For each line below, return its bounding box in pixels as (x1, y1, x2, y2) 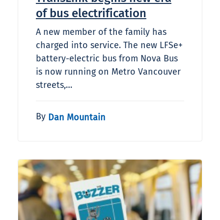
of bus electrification (36, 6, 146, 21)
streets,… (36, 80, 72, 91)
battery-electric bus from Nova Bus (36, 53, 178, 64)
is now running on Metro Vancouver (36, 66, 181, 78)
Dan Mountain (48, 111, 106, 123)
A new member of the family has (36, 27, 166, 38)
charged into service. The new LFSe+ (36, 40, 183, 51)
